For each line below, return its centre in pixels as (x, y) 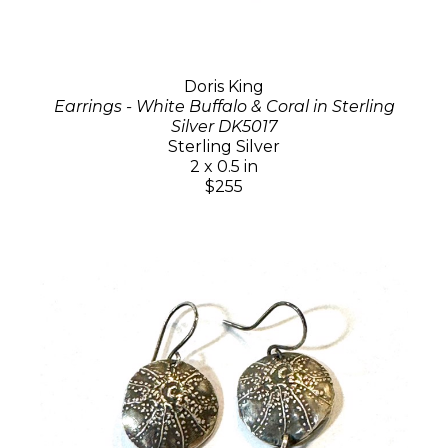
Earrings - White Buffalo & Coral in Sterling (224, 106)
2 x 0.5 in (224, 166)
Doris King (224, 86)
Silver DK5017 (224, 126)
